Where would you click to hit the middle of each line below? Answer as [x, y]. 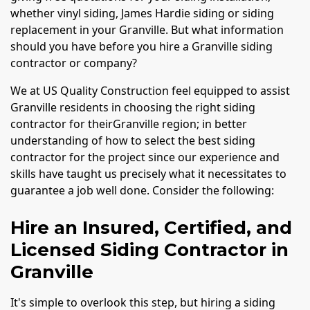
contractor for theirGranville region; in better [129, 124]
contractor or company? [74, 63]
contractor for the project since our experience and [145, 157]
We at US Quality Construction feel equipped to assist [150, 90]
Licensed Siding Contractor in [149, 249]
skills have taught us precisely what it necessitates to [148, 173]
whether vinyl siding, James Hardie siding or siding [142, 13]
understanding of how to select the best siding [133, 140]
